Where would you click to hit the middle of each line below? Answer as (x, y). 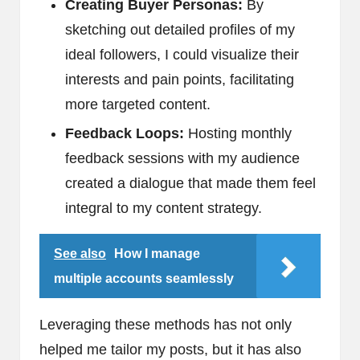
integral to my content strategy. (164, 208)
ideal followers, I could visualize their (182, 54)
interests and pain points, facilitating (180, 79)
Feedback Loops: (125, 133)
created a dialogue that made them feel (190, 183)
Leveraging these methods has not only (166, 324)
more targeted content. (138, 104)
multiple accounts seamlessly (144, 278)
